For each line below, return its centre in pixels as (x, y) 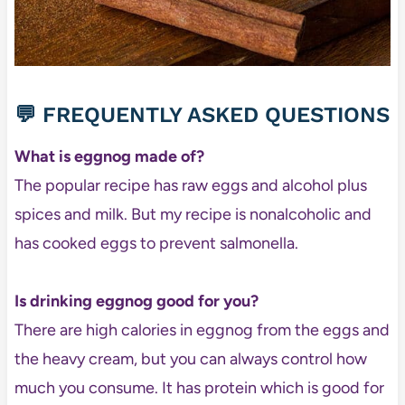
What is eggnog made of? (109, 157)
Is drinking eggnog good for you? (136, 301)
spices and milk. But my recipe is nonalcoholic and (193, 215)
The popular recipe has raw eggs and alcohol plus (190, 186)
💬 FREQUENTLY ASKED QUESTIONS (202, 115)
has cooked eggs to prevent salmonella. (156, 244)
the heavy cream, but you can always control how (190, 359)
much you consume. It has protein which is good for (199, 388)
